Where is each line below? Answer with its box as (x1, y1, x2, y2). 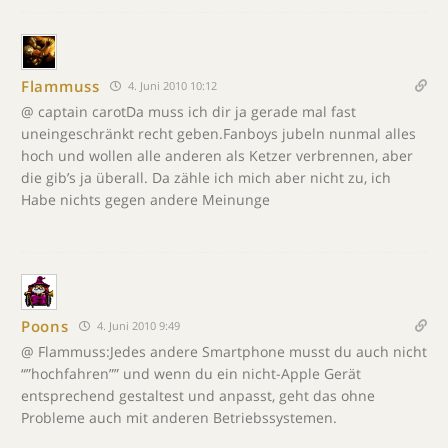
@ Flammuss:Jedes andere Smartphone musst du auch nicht (21, 342, 427, 361)
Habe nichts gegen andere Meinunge (21, 190, 270, 209)
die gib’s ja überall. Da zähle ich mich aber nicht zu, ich (21, 168, 391, 187)
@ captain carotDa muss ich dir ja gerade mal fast (21, 102, 356, 121)
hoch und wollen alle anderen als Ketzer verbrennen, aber (21, 146, 413, 165)
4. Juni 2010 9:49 (93, 318, 180, 333)
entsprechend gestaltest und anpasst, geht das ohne (21, 386, 375, 405)
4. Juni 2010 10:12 (124, 78, 217, 93)
